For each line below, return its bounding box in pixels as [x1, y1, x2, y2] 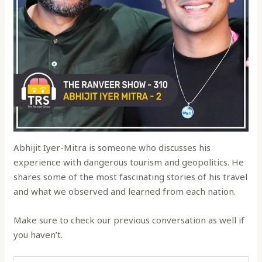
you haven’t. [13, 228, 63, 240]
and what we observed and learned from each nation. [13, 185, 236, 197]
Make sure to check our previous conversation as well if [13, 213, 245, 226]
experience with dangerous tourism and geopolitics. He [13, 156, 244, 168]
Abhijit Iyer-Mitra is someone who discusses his [13, 141, 211, 153]
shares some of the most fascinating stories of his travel [13, 170, 248, 182]
